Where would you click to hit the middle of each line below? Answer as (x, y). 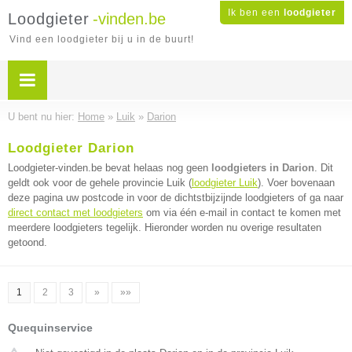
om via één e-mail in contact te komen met (242, 213)
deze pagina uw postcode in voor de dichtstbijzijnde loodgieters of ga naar (176, 198)
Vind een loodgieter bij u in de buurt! (102, 39)
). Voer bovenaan (296, 183)
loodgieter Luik (225, 183)
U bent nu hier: (43, 117)
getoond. (27, 242)
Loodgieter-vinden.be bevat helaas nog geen (110, 168)
